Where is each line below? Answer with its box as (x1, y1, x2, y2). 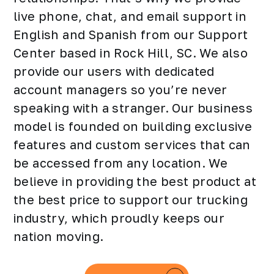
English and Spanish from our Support (13, 27, 248, 42)
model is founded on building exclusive (13, 119, 253, 134)
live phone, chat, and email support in (13, 9, 247, 24)
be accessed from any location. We (13, 155, 228, 171)
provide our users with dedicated (13, 64, 215, 79)
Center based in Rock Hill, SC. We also (13, 45, 248, 61)
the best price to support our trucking (13, 192, 248, 207)
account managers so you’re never (13, 82, 228, 97)
